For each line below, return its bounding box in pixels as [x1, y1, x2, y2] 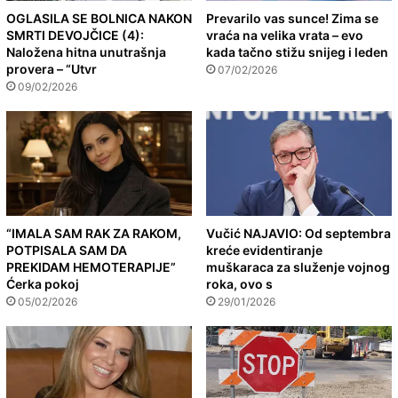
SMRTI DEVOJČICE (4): [6, 27, 144, 43]
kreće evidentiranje [206, 242, 322, 258]
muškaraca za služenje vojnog [206, 259, 390, 275]
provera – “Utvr [6, 60, 97, 76]
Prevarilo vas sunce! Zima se [206, 10, 378, 26]
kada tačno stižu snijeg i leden [206, 44, 388, 60]
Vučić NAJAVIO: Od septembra [206, 225, 391, 241]
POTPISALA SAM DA [6, 242, 127, 258]
